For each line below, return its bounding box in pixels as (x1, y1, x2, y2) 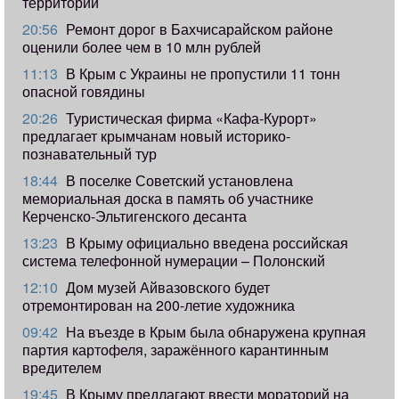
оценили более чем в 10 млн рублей (22, 37, 261, 58)
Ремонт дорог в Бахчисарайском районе (62, 19, 333, 40)
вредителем (22, 357, 102, 379)
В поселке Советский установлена (62, 170, 293, 191)
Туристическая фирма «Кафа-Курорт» (62, 108, 317, 129)
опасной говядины (22, 81, 145, 102)
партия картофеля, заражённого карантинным (22, 339, 329, 361)
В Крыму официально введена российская (62, 232, 348, 254)
